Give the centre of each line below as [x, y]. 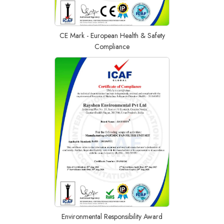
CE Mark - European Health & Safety [112, 35]
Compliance [112, 46]
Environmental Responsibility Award [112, 216]
